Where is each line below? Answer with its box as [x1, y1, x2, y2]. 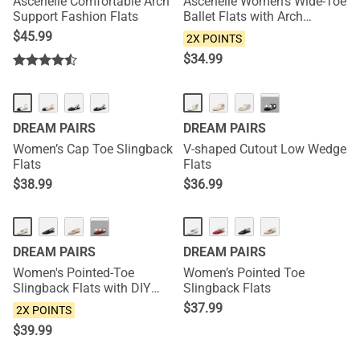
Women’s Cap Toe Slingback [13, 141, 173, 157]
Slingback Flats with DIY [13, 280, 151, 296]
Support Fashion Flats [13, 9, 138, 24]
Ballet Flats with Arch [183, 9, 303, 24]
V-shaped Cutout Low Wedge [183, 141, 346, 157]
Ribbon [13, 296, 53, 311]
